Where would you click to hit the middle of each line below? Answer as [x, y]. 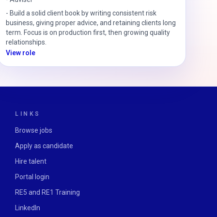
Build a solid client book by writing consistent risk [83, 13]
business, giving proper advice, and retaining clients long [91, 23]
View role [20, 53]
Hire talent [31, 161]
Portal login [32, 177]
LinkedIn [28, 208]
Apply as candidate [44, 146]
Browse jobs [34, 130]
